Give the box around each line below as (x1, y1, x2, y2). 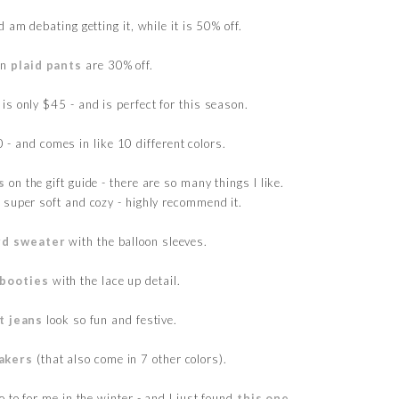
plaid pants (11, 57, 83, 72)
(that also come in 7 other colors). (33, 351, 227, 366)
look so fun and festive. (43, 312, 178, 327)
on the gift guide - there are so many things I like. (4, 175, 285, 190)
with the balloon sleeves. (65, 233, 208, 248)
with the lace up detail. (48, 273, 181, 288)
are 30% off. (82, 57, 153, 72)
